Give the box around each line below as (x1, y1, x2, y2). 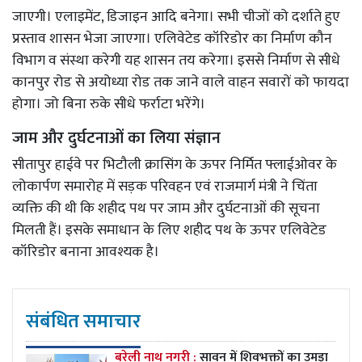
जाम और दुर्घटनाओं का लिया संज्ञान (12, 124, 221, 152)
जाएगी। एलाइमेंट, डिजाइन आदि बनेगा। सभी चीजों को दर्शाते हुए (12, 4, 340, 29)
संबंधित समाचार (26, 305, 141, 338)
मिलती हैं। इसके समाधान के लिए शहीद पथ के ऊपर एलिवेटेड (12, 217, 326, 242)
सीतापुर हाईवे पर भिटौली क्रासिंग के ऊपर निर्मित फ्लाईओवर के (12, 152, 337, 177)
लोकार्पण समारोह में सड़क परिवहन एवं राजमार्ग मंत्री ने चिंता (12, 174, 318, 199)
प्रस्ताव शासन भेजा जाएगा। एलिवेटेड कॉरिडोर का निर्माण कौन (12, 26, 332, 51)
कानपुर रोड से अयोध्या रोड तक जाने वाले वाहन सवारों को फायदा (12, 69, 349, 95)
